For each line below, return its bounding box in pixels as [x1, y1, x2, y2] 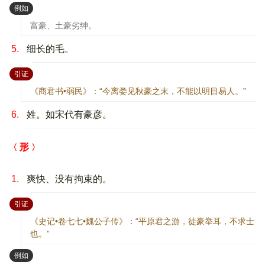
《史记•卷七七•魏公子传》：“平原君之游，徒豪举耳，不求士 [30, 216, 254, 226]
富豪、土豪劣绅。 [30, 20, 96, 30]
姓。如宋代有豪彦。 [27, 109, 112, 119]
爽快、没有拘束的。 [27, 173, 112, 184]
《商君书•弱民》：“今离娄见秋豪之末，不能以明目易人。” [30, 86, 246, 96]
